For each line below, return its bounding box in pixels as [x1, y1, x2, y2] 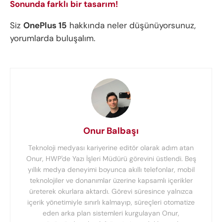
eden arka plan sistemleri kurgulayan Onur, [43, 208, 179, 218]
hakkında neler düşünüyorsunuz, [67, 19, 196, 31]
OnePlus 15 [23, 19, 67, 31]
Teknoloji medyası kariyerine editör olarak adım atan [28, 143, 194, 152]
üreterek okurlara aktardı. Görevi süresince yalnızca [29, 186, 193, 196]
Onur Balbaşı [83, 124, 139, 137]
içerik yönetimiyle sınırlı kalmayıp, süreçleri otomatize [27, 197, 195, 207]
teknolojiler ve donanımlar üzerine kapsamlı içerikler [29, 175, 193, 185]
